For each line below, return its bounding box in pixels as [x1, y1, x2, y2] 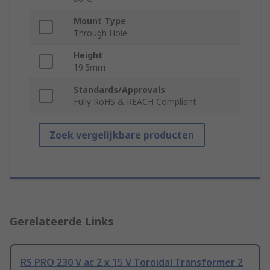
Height [74, 49, 102, 61]
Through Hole [74, 27, 127, 39]
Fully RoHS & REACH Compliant [74, 96, 196, 108]
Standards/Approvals [74, 84, 165, 96]
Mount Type [74, 15, 126, 27]
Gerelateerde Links [10, 214, 114, 229]
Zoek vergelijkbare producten [49, 128, 194, 142]
